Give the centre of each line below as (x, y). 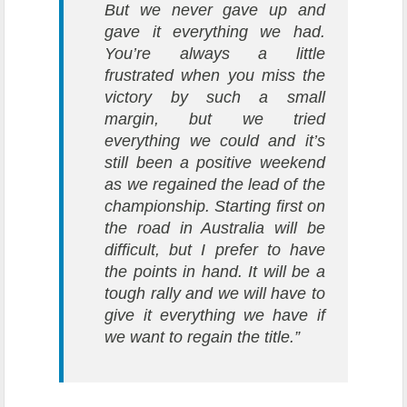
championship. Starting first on (215, 207)
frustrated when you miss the (215, 76)
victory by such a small (215, 98)
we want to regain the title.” (203, 338)
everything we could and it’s (215, 141)
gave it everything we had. (215, 32)
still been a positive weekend (215, 163)
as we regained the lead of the (215, 185)
